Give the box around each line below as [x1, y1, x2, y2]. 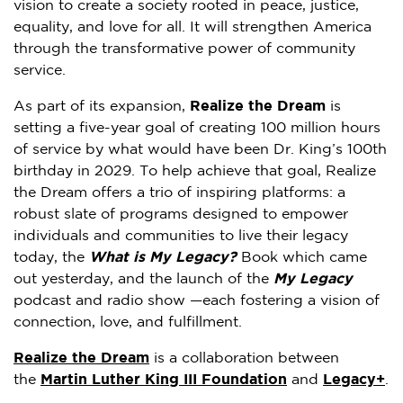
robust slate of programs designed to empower [13, 208, 348, 222]
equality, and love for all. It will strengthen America [13, 21, 372, 35]
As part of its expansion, [13, 100, 185, 114]
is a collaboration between [149, 352, 339, 366]
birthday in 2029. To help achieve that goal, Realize [13, 165, 376, 179]
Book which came [241, 251, 367, 265]
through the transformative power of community [13, 42, 355, 57]
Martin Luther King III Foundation [40, 373, 287, 388]
